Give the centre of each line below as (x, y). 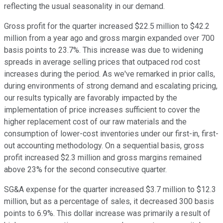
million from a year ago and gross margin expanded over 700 (109, 38)
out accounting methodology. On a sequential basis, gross (104, 146)
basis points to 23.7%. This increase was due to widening (104, 50)
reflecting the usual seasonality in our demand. (84, 6)
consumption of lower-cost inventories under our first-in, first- (111, 134)
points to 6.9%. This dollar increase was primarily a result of (107, 214)
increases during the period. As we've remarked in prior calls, (110, 74)
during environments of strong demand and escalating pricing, (111, 86)
